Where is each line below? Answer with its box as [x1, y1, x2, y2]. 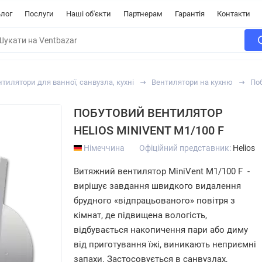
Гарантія [175, 9, 205, 18]
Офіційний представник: [139, 143, 233, 153]
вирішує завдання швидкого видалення [74, 181, 241, 191]
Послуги [25, 9, 54, 18]
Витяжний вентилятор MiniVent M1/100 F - [74, 166, 250, 177]
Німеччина [82, 143, 125, 153]
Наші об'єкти [66, 9, 111, 18]
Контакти [217, 9, 250, 18]
